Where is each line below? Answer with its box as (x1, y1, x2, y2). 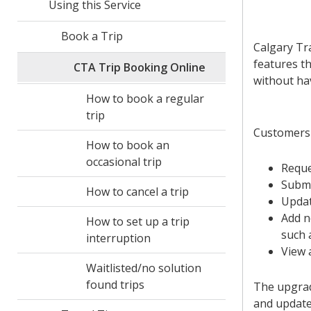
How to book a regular (85, 91, 204, 106)
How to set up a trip (85, 214, 190, 229)
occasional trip (85, 154, 162, 169)
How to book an (85, 137, 169, 153)
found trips (85, 277, 144, 292)
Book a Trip (60, 28, 123, 44)
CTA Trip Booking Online (73, 60, 205, 75)
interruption (85, 230, 151, 246)
